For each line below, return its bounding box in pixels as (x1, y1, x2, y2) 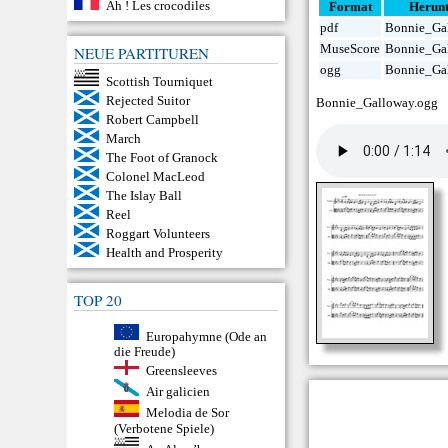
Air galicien (145, 384, 210, 400)
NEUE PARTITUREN (74, 43, 210, 64)
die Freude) (114, 344, 176, 360)
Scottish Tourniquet (105, 73, 213, 89)
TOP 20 (74, 289, 123, 310)
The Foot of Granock (105, 149, 218, 165)
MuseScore (320, 41, 381, 57)
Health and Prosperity (105, 244, 223, 260)
